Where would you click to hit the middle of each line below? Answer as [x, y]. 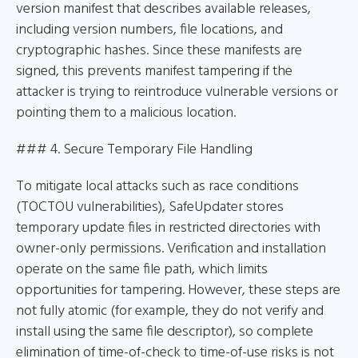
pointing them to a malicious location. [126, 113]
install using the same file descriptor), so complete [165, 332]
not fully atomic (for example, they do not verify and [170, 311]
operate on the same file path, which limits [142, 270]
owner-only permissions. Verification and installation [171, 249]
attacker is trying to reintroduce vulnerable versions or [177, 92]
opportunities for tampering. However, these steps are [178, 290]
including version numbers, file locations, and [149, 30]
